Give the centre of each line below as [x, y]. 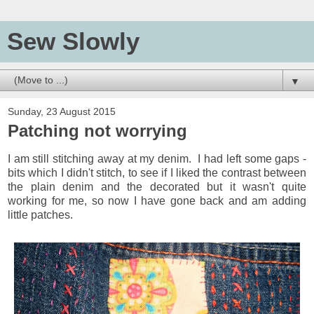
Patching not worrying [97, 131]
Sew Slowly [73, 41]
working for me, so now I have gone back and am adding [157, 200]
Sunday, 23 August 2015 [62, 111]
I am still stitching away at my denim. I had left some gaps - [157, 158]
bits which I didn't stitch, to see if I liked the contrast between [157, 172]
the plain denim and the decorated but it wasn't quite [157, 186]
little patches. [40, 214]
